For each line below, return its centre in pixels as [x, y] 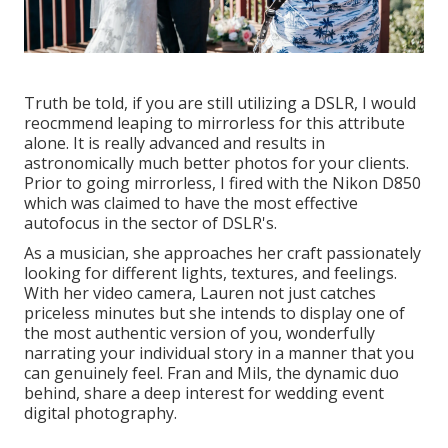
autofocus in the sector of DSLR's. [150, 222]
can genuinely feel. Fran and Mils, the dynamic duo [211, 372]
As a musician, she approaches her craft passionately [222, 252]
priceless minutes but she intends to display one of [214, 312]
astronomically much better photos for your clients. [216, 162]
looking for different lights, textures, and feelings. [210, 272]
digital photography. [100, 412]
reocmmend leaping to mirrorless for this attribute [214, 122]
